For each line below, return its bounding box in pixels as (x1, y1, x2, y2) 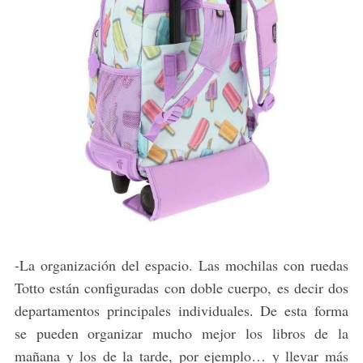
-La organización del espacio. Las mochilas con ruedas (14, 254, 349, 275)
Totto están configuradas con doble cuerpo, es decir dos (14, 277, 349, 297)
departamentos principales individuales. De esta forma (14, 300, 349, 320)
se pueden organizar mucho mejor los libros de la (14, 322, 349, 343)
